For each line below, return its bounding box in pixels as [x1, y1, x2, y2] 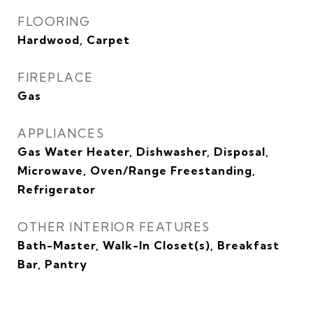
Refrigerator [17, 182, 96, 196]
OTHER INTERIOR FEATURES [17, 219, 210, 234]
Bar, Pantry [17, 257, 87, 271]
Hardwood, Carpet [17, 33, 130, 47]
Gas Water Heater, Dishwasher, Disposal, [17, 145, 269, 159]
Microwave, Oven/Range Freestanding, [17, 163, 256, 177]
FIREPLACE [17, 70, 94, 85]
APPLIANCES [17, 126, 104, 140]
